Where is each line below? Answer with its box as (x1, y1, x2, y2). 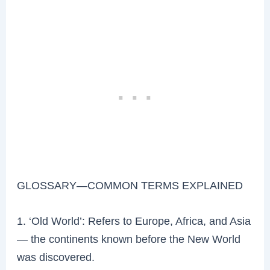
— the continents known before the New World (17, 233, 241, 246)
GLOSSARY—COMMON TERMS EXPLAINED (17, 179, 243, 192)
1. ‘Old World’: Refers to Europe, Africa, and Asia (17, 215, 251, 228)
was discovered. (17, 251, 95, 264)
